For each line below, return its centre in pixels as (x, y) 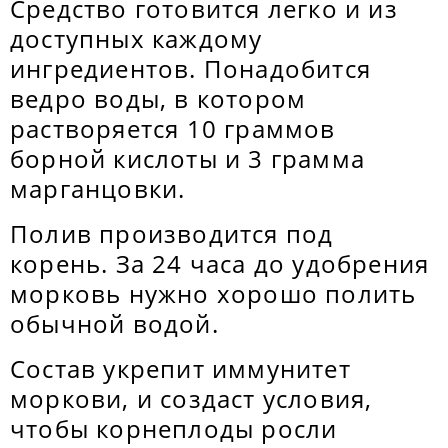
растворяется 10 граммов (173, 128)
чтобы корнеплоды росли (174, 428)
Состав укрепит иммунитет (180, 368)
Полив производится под (172, 233)
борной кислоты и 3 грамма (188, 158)
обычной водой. (114, 323)
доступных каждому (136, 38)
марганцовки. (98, 188)
